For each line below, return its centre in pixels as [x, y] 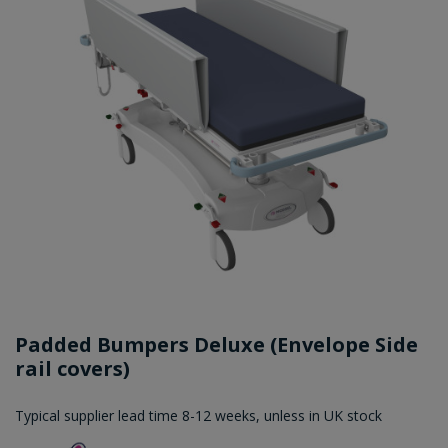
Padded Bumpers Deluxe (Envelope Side [216, 344]
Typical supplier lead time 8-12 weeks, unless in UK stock [198, 415]
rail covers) [72, 368]
